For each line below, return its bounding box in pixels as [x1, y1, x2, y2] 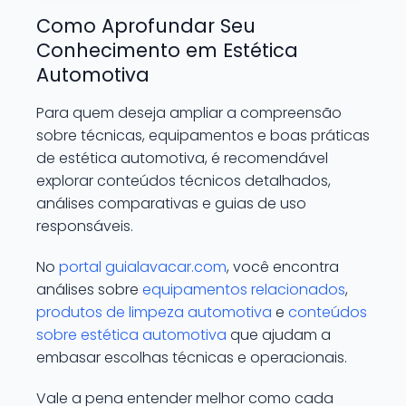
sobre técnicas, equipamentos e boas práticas [36, 125, 370, 146]
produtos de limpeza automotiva [36, 302, 272, 323]
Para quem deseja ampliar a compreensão [36, 102, 342, 123]
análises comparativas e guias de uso [36, 193, 306, 214]
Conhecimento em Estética [36, 37, 298, 63]
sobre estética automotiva [36, 324, 227, 345]
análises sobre [36, 279, 142, 300]
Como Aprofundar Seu [36, 13, 256, 39]
